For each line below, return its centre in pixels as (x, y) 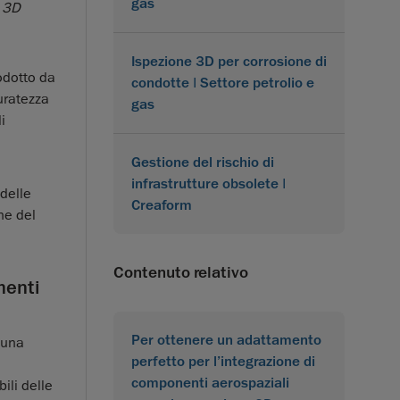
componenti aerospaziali (210, 383)
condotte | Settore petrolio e (223, 83)
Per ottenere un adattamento (226, 340)
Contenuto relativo (181, 272)
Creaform (162, 205)
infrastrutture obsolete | (208, 183)
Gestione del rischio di (203, 162)
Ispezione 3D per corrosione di (229, 61)
